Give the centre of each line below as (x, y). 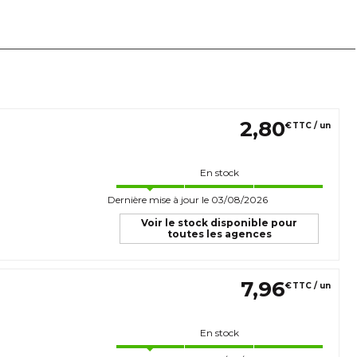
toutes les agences (219, 233)
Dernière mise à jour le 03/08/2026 (188, 199)
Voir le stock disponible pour (219, 222)
